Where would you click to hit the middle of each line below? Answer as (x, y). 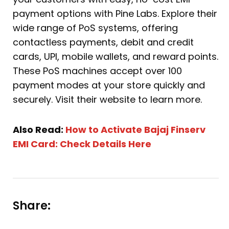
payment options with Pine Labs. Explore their (115, 13)
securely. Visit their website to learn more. (107, 99)
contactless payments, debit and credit (103, 42)
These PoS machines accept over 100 (97, 71)
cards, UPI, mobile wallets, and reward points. (116, 56)
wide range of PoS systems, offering (95, 28)
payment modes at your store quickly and (109, 85)
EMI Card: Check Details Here (82, 144)
